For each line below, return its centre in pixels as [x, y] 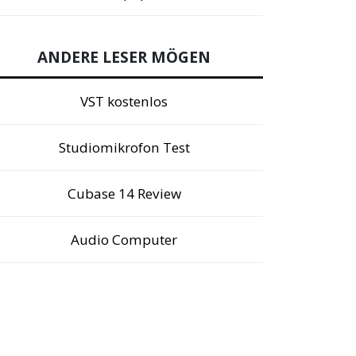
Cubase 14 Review [124, 193]
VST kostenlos [124, 101]
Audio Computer [124, 239]
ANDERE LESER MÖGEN [124, 57]
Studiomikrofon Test [124, 147]
